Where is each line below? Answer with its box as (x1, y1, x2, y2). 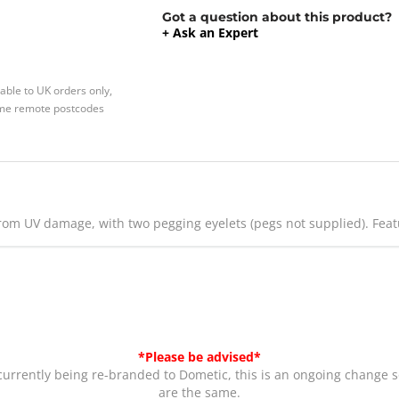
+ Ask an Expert (162, 24, 259, 42)
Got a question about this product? (162, 9, 393, 26)
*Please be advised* (138, 348, 261, 366)
